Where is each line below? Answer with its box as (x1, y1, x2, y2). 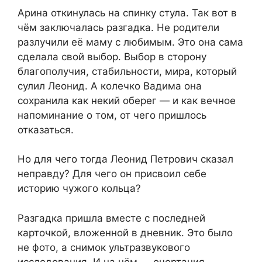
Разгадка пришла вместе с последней (18, 212, 205, 224)
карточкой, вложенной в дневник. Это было (18, 226, 233, 239)
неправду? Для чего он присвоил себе (18, 168, 206, 180)
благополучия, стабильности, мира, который (18, 65, 237, 77)
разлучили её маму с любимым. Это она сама (18, 36, 243, 48)
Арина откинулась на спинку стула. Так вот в (18, 6, 237, 19)
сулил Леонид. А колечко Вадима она (18, 80, 202, 92)
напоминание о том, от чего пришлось (18, 109, 206, 121)
